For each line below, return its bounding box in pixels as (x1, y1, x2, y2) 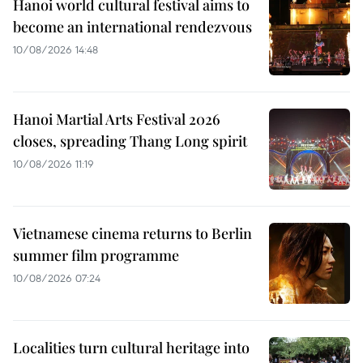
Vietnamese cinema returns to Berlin (13, 223, 252, 243)
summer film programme (13, 245, 179, 265)
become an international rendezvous (13, 16, 252, 36)
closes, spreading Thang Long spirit (13, 130, 247, 151)
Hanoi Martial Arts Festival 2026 (13, 109, 220, 129)
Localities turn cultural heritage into (13, 337, 250, 357)
